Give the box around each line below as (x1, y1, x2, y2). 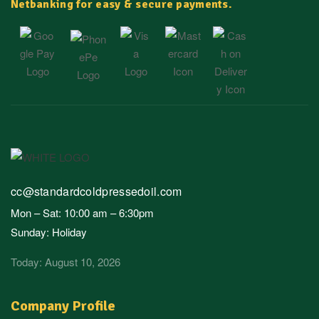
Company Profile (11, 297, 115, 315)
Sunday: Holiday (11, 224, 87, 240)
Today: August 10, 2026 (11, 254, 120, 270)
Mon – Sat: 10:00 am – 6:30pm (11, 205, 154, 221)
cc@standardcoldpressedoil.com (11, 183, 182, 200)
